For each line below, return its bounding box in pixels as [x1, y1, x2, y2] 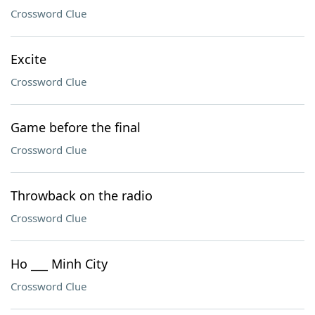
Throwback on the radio [11, 187, 153, 204]
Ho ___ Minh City [11, 255, 108, 272]
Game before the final [11, 119, 141, 136]
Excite [11, 51, 46, 67]
